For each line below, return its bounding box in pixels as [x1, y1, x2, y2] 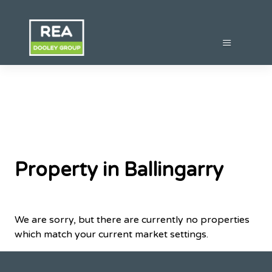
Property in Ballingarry [15, 158, 223, 182]
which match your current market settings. [15, 228, 208, 240]
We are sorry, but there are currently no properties [15, 213, 250, 226]
